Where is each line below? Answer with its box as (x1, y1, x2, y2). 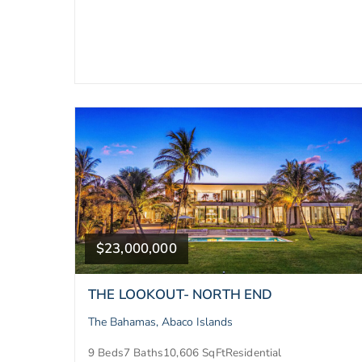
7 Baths (123, 344, 164, 360)
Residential (225, 344, 282, 360)
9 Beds (88, 344, 124, 360)
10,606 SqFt (163, 344, 225, 360)
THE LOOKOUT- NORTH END (88, 284, 273, 304)
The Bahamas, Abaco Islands (88, 314, 233, 330)
